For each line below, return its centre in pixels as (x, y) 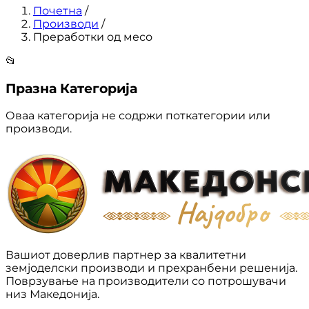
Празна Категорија (71, 88)
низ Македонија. (52, 295)
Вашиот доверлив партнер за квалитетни (126, 255)
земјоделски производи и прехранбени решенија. (151, 268)
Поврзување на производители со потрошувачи (146, 281)
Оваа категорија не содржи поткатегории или (138, 116)
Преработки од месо (93, 37)
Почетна (58, 10)
